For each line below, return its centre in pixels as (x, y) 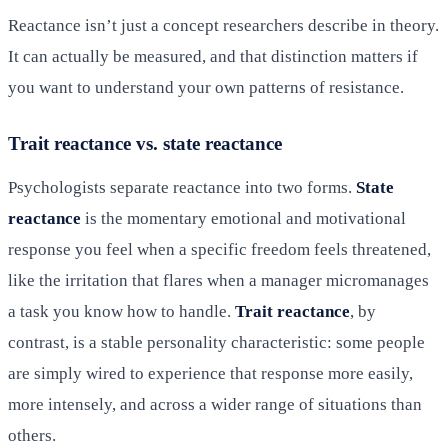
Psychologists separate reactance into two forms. (182, 187)
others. (32, 435)
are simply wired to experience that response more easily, (210, 373)
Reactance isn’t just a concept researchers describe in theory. (223, 25)
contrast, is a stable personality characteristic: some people (216, 342)
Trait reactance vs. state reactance (145, 143)
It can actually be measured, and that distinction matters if (213, 56)
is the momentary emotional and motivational (243, 218)
